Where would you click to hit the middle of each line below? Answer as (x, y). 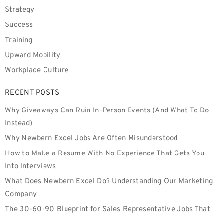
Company (21, 194)
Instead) (19, 123)
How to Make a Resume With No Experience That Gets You (105, 154)
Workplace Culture (37, 71)
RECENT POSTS (32, 93)
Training (19, 40)
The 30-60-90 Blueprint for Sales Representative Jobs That (108, 209)
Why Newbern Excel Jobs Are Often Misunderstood (91, 139)
